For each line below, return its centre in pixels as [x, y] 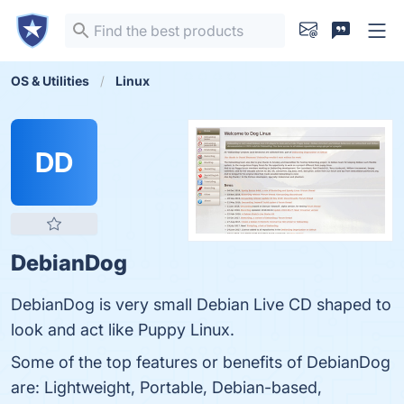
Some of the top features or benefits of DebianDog [201, 362]
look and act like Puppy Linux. [123, 330]
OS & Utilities [50, 81]
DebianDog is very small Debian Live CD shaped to [201, 304]
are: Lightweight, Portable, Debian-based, [166, 387]
